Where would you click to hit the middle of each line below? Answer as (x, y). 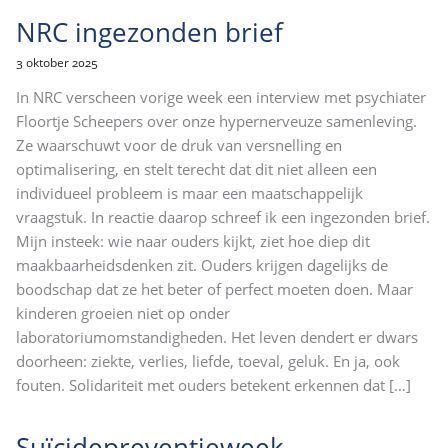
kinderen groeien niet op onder (123, 313)
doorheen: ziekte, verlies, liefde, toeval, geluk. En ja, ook (208, 361)
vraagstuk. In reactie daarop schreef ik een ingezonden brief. (223, 217)
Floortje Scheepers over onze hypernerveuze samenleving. (216, 121)
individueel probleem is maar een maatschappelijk (189, 193)
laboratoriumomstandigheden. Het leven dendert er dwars (217, 337)
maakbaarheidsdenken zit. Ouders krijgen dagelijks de (202, 265)
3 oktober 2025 (57, 62)
